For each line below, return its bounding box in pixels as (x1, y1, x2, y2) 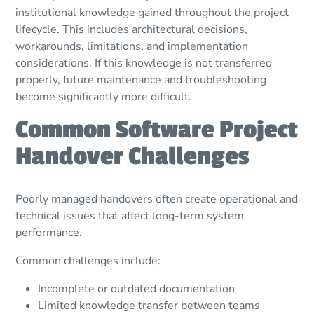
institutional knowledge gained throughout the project (15, 5, 289, 21)
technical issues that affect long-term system (15, 208, 245, 224)
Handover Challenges (15, 142, 250, 172)
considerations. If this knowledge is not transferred (15, 55, 273, 71)
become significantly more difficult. (15, 89, 192, 105)
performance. (15, 225, 83, 241)
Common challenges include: (15, 253, 161, 269)
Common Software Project (15, 115, 299, 145)
